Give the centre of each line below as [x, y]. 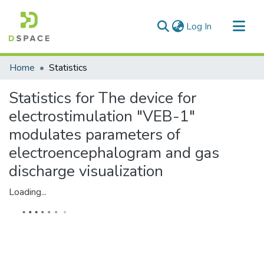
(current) [228, 26]
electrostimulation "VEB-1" [102, 116]
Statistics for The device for [103, 98]
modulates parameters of [95, 135]
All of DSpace [38, 81]
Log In [199, 27]
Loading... [28, 192]
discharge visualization [86, 171]
